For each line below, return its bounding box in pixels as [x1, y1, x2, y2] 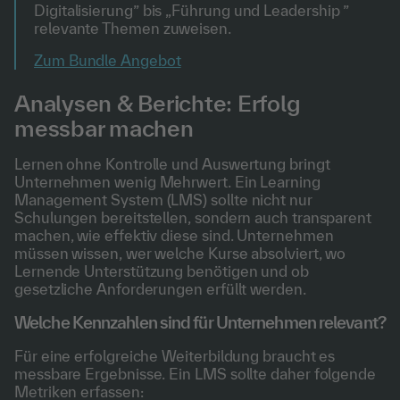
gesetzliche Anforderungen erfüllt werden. [14, 280, 306, 297]
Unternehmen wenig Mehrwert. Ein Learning [14, 173, 321, 190]
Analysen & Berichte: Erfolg [14, 90, 301, 116]
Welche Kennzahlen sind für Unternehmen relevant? [14, 312, 386, 332]
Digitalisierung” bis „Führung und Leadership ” [34, 2, 350, 19]
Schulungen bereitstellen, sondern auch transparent [14, 209, 372, 226]
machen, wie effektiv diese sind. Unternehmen [14, 227, 334, 244]
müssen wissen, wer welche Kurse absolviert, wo [14, 245, 346, 262]
